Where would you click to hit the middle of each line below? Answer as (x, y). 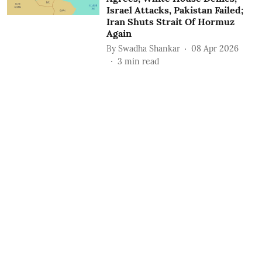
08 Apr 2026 (215, 48)
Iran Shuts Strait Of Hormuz (170, 22)
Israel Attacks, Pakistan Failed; (175, 10)
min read (142, 61)
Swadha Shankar (149, 48)
